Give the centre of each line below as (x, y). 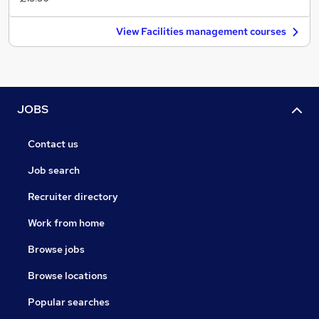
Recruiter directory (73, 197)
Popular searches (69, 302)
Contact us (53, 144)
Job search (54, 171)
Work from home (66, 223)
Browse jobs (56, 250)
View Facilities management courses (201, 31)
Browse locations (68, 276)
